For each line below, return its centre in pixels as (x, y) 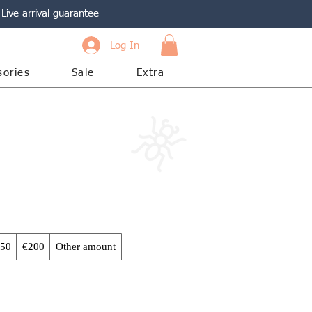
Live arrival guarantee (50, 14)
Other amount (86, 247)
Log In (125, 45)
